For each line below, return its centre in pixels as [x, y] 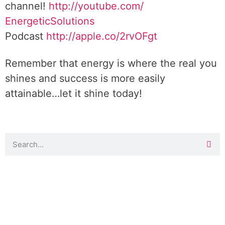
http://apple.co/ [83, 36]
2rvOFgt [138, 36]
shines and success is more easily [85, 78]
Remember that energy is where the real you [111, 63]
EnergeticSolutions [50, 21]
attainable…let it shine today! [74, 93]
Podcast [26, 36]
